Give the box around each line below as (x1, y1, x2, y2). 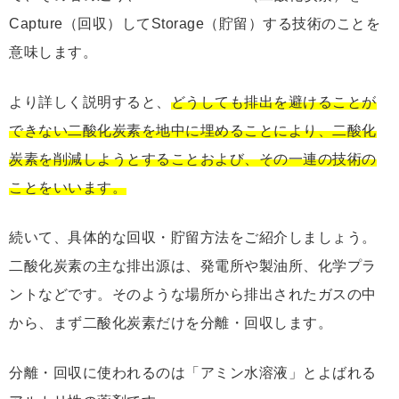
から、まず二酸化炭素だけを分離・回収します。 (9, 314, 332, 330)
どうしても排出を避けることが (170, 94, 377, 110)
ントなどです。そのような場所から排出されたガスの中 (9, 286, 377, 302)
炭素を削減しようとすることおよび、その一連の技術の (9, 151, 377, 167)
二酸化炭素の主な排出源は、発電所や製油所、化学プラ (9, 257, 377, 273)
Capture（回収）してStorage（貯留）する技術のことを (9, 15, 380, 31)
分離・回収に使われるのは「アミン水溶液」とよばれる (9, 364, 377, 380)
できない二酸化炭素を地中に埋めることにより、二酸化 (9, 122, 377, 138)
